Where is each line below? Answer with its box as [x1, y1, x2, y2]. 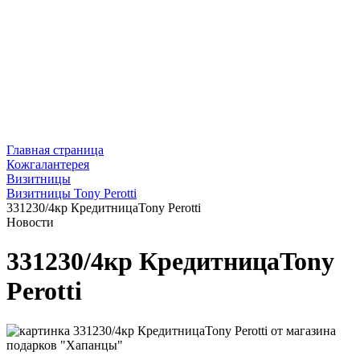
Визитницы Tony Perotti [6, 186, 137, 201]
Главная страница [6, 143, 104, 157]
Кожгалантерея [6, 157, 89, 172]
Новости [6, 215, 54, 230]
